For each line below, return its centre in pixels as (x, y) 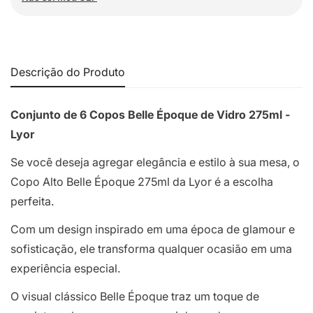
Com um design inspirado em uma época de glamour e (153, 229)
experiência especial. (65, 268)
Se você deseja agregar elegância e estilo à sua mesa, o (155, 162)
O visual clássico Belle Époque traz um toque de (135, 296)
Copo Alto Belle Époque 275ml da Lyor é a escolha (142, 181)
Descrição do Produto (68, 72)
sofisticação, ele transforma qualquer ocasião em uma (151, 248)
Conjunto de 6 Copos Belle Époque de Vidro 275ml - (150, 114)
